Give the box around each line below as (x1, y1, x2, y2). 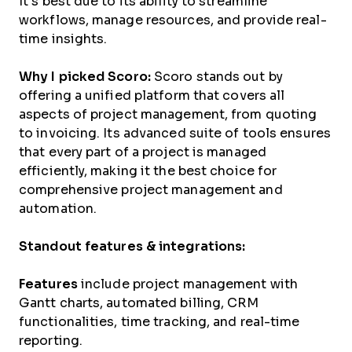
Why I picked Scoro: (19, 70, 154, 83)
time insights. (19, 32, 108, 46)
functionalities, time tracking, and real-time (19, 315, 300, 328)
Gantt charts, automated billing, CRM (19, 296, 258, 310)
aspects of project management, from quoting (19, 108, 317, 121)
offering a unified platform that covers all (19, 89, 285, 102)
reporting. (19, 334, 82, 347)
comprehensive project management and (19, 183, 283, 196)
